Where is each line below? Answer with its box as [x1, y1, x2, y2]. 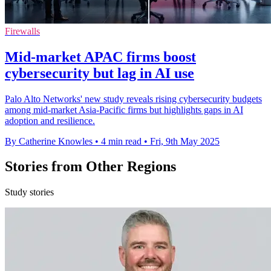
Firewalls [5, 25, 40, 36]
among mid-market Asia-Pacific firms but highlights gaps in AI [5, 104, 243, 115]
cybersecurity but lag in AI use [5, 65, 194, 81]
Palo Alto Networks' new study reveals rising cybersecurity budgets [5, 93, 262, 104]
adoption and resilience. [5, 115, 95, 126]
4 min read [101, 135, 142, 146]
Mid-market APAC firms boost [5, 48, 196, 65]
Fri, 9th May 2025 [150, 135, 220, 146]
